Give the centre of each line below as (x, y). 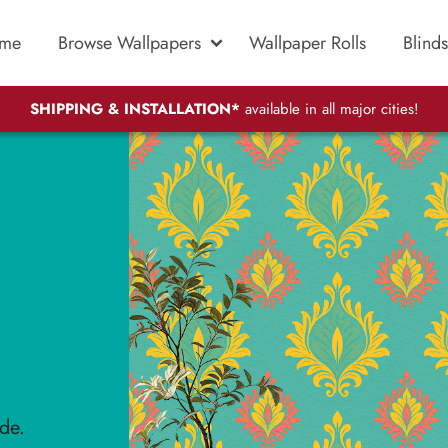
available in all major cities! (329, 109)
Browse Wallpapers (129, 42)
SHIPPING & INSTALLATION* (134, 109)
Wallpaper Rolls (307, 42)
